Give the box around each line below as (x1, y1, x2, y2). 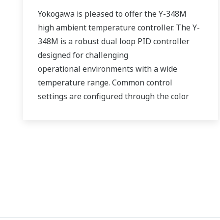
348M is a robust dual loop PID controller (38, 36, 190, 47)
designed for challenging (38, 50, 128, 61)
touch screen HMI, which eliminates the (38, 105, 183, 116)
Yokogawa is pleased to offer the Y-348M (38, 8, 187, 20)
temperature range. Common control (38, 77, 172, 88)
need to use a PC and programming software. (38, 118, 203, 130)
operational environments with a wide (38, 63, 177, 75)
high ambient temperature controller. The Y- (38, 22, 200, 33)
